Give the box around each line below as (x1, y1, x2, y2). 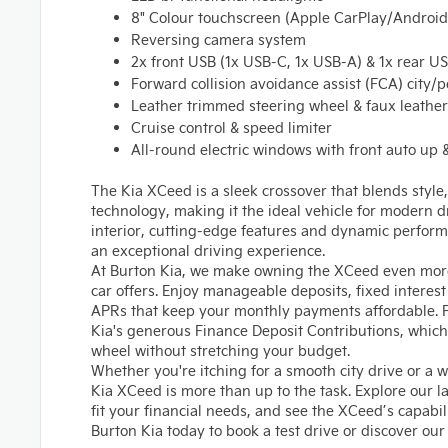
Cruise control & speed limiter (131, 118, 332, 137)
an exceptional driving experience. (91, 241, 325, 260)
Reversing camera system (131, 30, 306, 49)
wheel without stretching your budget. (91, 341, 350, 360)
